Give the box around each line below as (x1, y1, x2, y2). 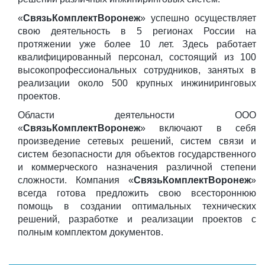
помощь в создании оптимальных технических (18, 201, 256, 212)
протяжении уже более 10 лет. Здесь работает (18, 39, 256, 50)
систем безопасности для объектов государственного (18, 149, 256, 160)
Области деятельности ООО (18, 110, 256, 121)
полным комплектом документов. (18, 227, 163, 238)
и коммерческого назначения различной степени (18, 162, 256, 173)
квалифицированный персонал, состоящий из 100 (18, 52, 256, 63)
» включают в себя (140, 123, 256, 134)
